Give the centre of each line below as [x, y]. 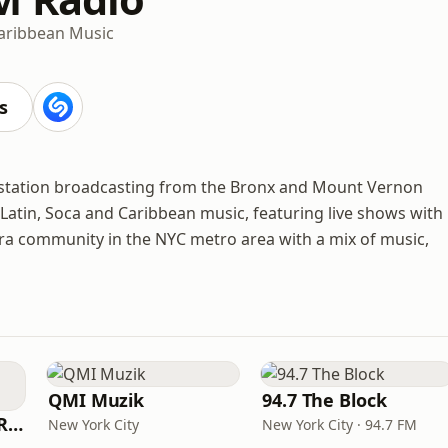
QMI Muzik [96, 400]
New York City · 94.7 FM [339, 424]
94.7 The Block [324, 400]
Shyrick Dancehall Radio [16, 424]
